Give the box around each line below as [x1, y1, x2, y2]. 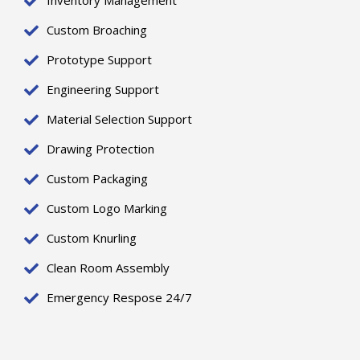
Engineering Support [46, 81, 159, 97]
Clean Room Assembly [46, 260, 170, 276]
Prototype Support [46, 51, 152, 67]
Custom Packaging [46, 170, 148, 186]
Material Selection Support [46, 111, 192, 127]
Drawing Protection [46, 141, 154, 157]
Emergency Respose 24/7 [46, 289, 192, 305]
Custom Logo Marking [46, 200, 167, 216]
